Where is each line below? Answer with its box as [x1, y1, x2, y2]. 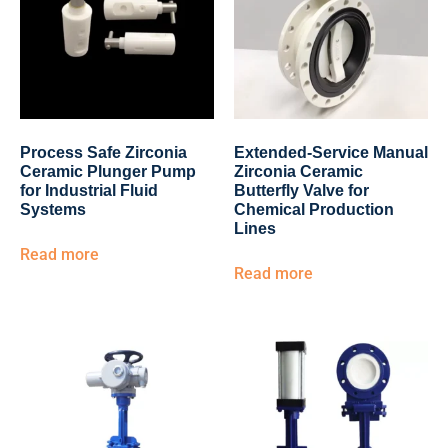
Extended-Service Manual [234, 144, 428, 161]
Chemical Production [234, 201, 394, 218]
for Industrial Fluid [20, 182, 158, 199]
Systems [20, 201, 86, 218]
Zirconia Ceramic [234, 163, 363, 180]
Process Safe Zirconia [20, 144, 187, 161]
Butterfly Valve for [234, 182, 369, 199]
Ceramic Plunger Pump [20, 163, 196, 180]
